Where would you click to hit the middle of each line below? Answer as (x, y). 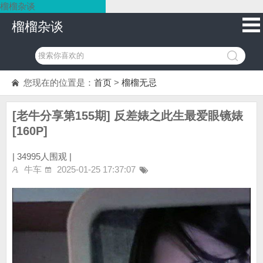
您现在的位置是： (59, 82)
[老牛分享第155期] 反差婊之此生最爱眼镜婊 (128, 116)
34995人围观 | (44, 156)
